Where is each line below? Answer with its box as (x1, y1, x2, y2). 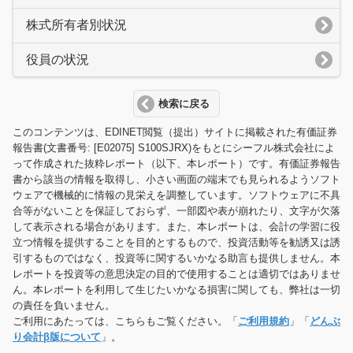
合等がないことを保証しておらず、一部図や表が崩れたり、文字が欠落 (13, 205, 340, 217)
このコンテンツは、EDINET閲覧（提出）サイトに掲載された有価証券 (13, 126, 337, 139)
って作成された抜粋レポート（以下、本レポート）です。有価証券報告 (13, 158, 340, 170)
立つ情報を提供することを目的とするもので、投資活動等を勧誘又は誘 (13, 236, 340, 249)
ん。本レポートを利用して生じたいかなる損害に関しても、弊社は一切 (13, 284, 340, 296)
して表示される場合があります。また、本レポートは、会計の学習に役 (13, 221, 340, 233)
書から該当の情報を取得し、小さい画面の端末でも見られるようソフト (13, 173, 340, 186)
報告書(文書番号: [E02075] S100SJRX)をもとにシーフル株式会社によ (13, 142, 335, 154)
